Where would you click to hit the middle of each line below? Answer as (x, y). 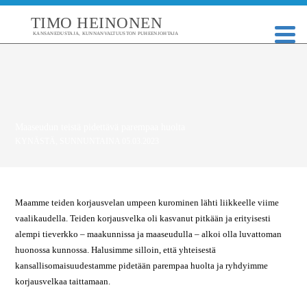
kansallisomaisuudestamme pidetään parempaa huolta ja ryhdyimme (142, 266)
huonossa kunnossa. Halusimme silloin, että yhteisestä (116, 250)
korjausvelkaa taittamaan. (63, 281)
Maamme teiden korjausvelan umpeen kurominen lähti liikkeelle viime (147, 202)
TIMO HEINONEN (97, 23)
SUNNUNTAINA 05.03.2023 (110, 141)
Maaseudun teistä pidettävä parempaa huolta (100, 127)
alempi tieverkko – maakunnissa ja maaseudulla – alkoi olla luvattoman (149, 234)
